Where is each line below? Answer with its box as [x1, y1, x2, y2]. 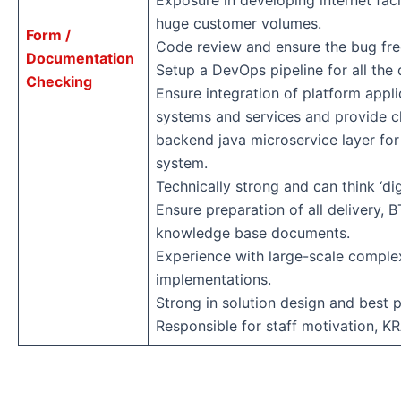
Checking [26, 73, 92, 91]
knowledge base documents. [156, 224, 350, 243]
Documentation [26, 49, 134, 68]
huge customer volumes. [156, 14, 321, 33]
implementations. [156, 270, 271, 289]
